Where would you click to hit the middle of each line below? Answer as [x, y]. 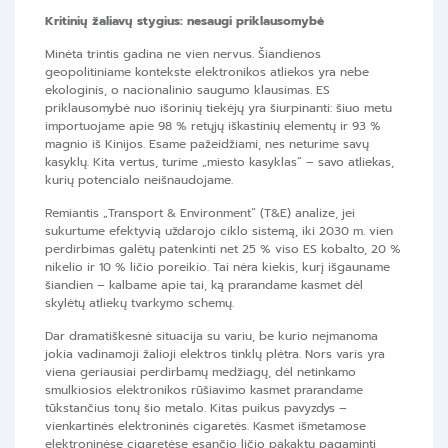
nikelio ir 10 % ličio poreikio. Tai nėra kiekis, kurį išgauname [217, 267]
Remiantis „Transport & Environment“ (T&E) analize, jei [200, 213]
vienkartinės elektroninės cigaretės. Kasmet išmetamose [205, 426]
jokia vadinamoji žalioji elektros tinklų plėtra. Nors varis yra [215, 354]
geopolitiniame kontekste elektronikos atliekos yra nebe [207, 72]
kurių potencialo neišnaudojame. [139, 180]
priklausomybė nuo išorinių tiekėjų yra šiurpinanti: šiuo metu [218, 108]
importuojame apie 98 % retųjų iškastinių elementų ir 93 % [213, 126]
